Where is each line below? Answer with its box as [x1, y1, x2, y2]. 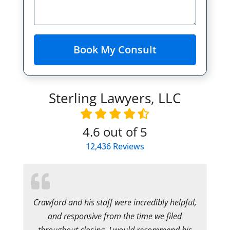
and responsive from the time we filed [48, 210, 182, 222]
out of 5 [100, 123, 147, 140]
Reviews [110, 140, 144, 152]
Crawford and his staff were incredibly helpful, [33, 196, 197, 208]
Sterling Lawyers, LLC [49, 88, 181, 107]
